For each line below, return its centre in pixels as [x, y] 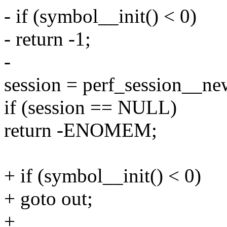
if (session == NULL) [90, 107]
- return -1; [47, 39]
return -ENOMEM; [81, 130]
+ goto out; [48, 199]
